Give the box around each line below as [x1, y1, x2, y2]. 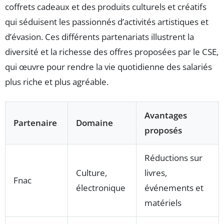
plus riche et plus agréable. [5, 76, 108, 88]
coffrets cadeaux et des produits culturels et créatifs [5, 1, 206, 13]
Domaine [76, 117, 113, 129]
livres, [144, 167, 167, 179]
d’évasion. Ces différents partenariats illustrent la [5, 31, 194, 43]
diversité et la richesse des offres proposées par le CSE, [5, 46, 218, 58]
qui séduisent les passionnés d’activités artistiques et [5, 16, 208, 28]
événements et [144, 182, 203, 194]
